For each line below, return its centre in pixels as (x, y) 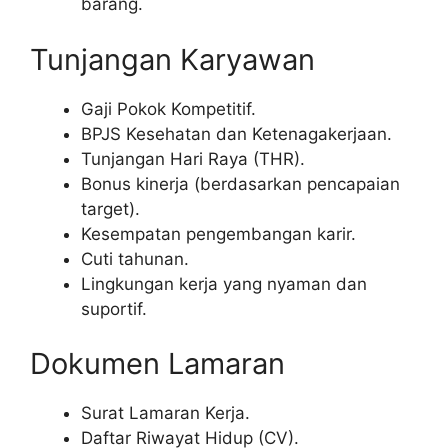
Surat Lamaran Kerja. (165, 413)
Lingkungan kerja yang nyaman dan (224, 283)
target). (110, 208)
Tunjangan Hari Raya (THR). (193, 158)
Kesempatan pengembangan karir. (218, 233)
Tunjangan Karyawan (172, 59)
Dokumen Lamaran (157, 364)
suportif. (114, 308)
